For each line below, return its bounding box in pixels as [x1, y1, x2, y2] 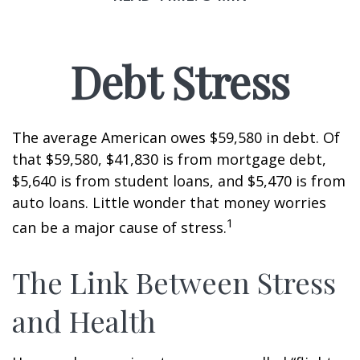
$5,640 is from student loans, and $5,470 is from [12, 171, 346, 190]
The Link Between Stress [12, 263, 336, 301]
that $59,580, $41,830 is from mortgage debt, [12, 149, 326, 169]
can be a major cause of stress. [12, 218, 227, 237]
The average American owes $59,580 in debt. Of [12, 128, 340, 147]
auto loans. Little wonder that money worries [12, 193, 326, 212]
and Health [12, 301, 156, 340]
